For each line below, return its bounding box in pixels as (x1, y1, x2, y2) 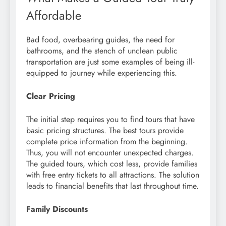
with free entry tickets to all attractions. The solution (26, 169, 199, 181)
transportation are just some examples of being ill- (26, 56, 194, 68)
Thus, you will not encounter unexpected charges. (26, 147, 194, 159)
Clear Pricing (26, 90, 75, 102)
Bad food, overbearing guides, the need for (26, 34, 175, 46)
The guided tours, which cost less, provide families (26, 158, 197, 170)
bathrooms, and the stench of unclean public (26, 45, 178, 57)
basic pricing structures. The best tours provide (26, 125, 184, 137)
